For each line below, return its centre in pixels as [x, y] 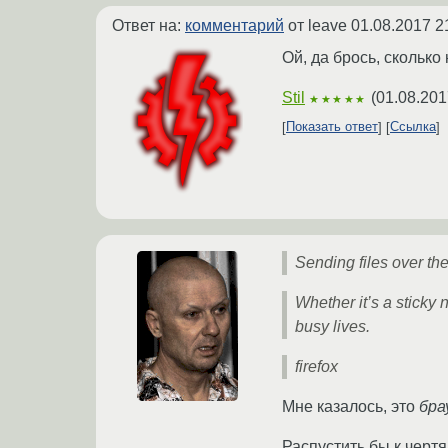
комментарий [234, 25]
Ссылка [413, 127]
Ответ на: [148, 25]
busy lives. [332, 326]
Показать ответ [332, 127]
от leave [317, 25]
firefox [316, 366]
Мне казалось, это [350, 406]
